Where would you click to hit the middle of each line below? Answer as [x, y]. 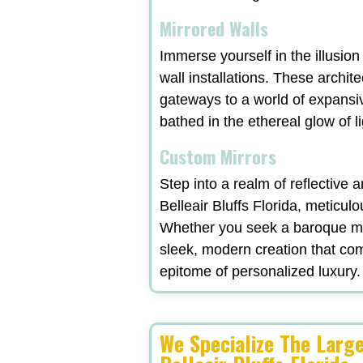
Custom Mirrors [218, 157]
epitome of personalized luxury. [261, 272]
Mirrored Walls [214, 29]
